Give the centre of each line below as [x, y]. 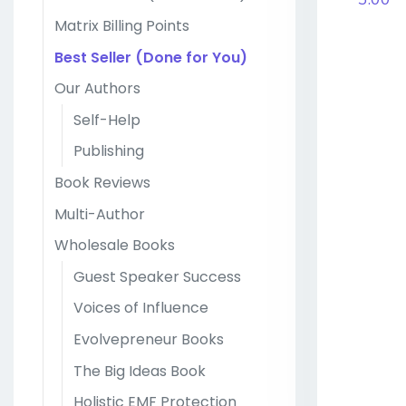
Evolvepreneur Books [149, 339]
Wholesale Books [115, 246]
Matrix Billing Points [122, 26]
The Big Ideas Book [140, 371]
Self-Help [107, 120]
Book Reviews [102, 183]
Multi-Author [100, 214]
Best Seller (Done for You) [151, 57]
